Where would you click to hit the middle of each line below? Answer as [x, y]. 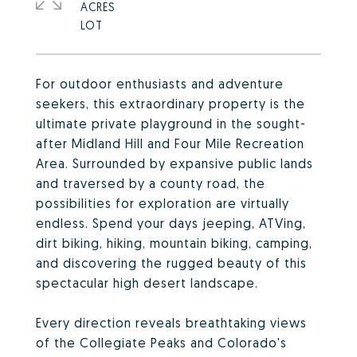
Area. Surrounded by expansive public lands [175, 163]
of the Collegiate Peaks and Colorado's [161, 343]
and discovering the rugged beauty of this [171, 263]
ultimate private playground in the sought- [171, 124]
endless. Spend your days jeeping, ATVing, [171, 223]
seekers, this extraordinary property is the [171, 104]
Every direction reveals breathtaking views [171, 323]
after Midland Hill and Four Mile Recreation [170, 143]
